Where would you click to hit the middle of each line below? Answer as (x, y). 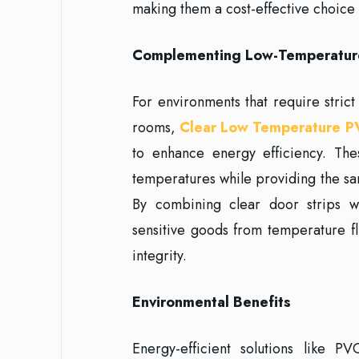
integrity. (159, 256)
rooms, (156, 127)
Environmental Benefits (212, 302)
